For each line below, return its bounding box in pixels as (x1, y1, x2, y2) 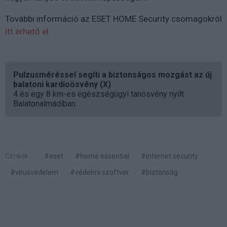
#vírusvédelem (10, 168, 58, 177)
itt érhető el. (5, 26, 51, 37)
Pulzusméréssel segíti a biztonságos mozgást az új (13, 70, 212, 80)
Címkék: (5, 152, 30, 161)
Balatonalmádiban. (13, 99, 77, 109)
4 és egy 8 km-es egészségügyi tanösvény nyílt (13, 89, 184, 99)
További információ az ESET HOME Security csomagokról (5, 14, 222, 24)
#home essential (75, 152, 129, 161)
